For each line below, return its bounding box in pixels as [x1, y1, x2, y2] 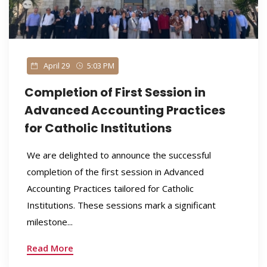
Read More [26, 242, 73, 254]
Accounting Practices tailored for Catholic [26, 182, 194, 194]
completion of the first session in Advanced [26, 166, 204, 178]
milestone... [26, 216, 73, 228]
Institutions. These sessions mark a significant [26, 199, 216, 211]
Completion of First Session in [24, 84, 206, 101]
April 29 [41, 60, 70, 71]
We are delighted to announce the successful [26, 149, 211, 161]
